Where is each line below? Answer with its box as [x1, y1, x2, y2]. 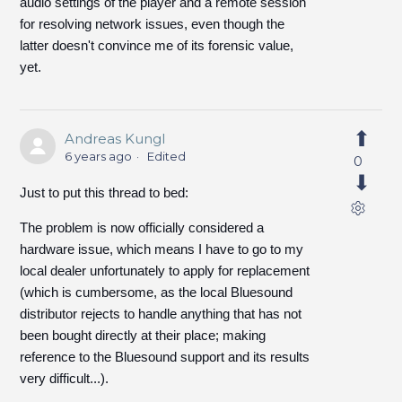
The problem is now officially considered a [20, 220, 265, 235]
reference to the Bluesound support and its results [20, 349, 310, 364]
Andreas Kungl [65, 130, 166, 147]
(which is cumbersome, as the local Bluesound [20, 284, 293, 300]
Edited [147, 149, 187, 163]
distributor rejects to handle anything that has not [20, 306, 302, 321]
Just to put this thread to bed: [20, 185, 189, 200]
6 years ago [65, 149, 133, 163]
